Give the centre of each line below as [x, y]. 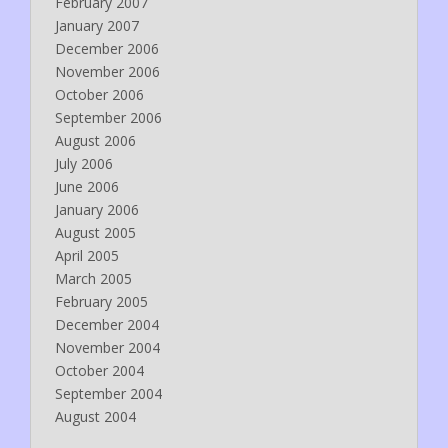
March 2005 [93, 278]
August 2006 [95, 140]
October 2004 [99, 370]
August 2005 [95, 232]
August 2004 [95, 416]
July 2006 [84, 163]
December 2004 [107, 324]
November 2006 [107, 71]
